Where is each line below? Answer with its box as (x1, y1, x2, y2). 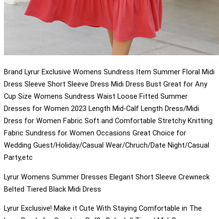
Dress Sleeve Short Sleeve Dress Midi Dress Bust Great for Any (4, 80, 207, 89)
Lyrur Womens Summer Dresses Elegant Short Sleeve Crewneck (4, 172, 210, 181)
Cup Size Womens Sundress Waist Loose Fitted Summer (4, 92, 188, 101)
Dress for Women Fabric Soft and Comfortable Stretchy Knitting (4, 116, 213, 126)
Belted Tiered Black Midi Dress (4, 184, 101, 194)
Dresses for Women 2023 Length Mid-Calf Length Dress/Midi (4, 104, 199, 113)
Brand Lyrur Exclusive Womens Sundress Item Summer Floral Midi (4, 67, 215, 77)
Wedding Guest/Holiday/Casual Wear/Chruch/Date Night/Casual (4, 141, 209, 150)
